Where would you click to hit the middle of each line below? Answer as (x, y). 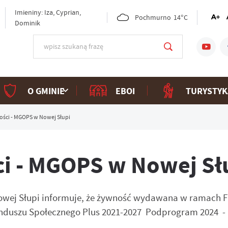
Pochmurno (153, 18)
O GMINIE (46, 91)
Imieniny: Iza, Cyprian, (48, 12)
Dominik (28, 23)
